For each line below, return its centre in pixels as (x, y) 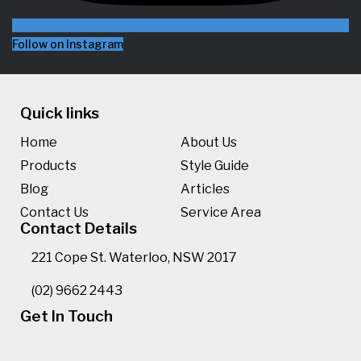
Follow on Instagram (68, 44)
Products (48, 166)
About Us (209, 142)
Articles (205, 189)
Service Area (221, 212)
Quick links (60, 113)
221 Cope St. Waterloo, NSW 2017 (134, 257)
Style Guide (215, 166)
